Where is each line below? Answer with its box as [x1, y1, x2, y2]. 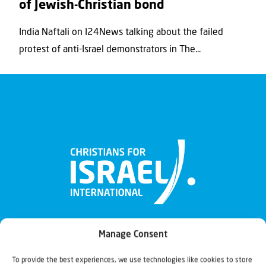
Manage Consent [99, 230, 167, 239]
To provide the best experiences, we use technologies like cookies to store [12, 256, 252, 264]
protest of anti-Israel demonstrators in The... [19, 45, 201, 55]
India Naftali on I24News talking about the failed [19, 27, 223, 37]
